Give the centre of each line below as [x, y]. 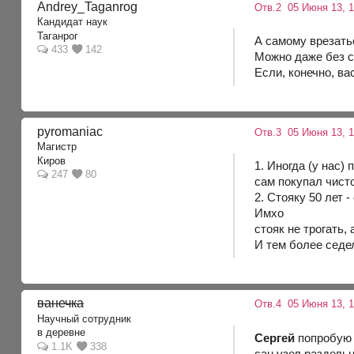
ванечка [61, 303]
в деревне [62, 333]
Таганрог [58, 36]
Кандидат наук [73, 22]
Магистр [57, 147]
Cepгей [275, 337]
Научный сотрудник [85, 318]
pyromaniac [70, 131]
